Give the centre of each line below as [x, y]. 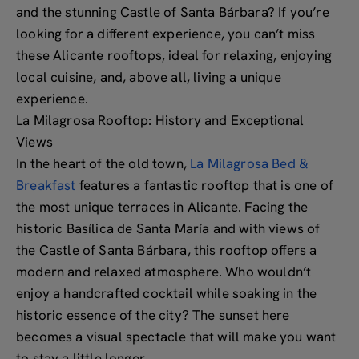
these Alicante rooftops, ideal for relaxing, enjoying [174, 55]
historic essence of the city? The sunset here [153, 315]
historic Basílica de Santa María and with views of [168, 228]
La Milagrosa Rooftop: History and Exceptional [160, 120]
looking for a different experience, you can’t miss [166, 34]
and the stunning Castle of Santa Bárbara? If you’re [173, 12]
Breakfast [46, 185]
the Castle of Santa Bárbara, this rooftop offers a [167, 250]
